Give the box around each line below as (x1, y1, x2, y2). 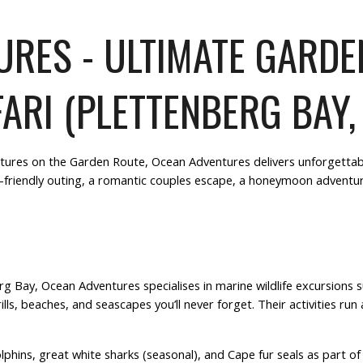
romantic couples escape (97, 172, 233, 188)
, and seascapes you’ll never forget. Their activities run (65, 295, 361, 312)
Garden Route (69, 153, 145, 169)
